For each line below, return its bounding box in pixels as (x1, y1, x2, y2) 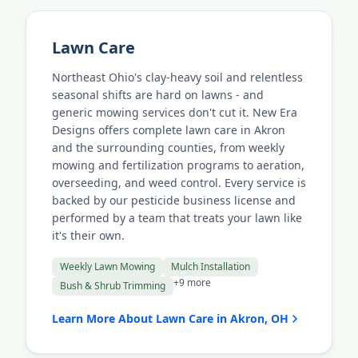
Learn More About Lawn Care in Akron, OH (52, 311, 288, 326)
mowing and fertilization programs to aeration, (52, 157, 304, 173)
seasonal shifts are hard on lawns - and (52, 87, 264, 102)
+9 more (173, 276, 211, 289)
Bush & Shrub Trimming (60, 279, 165, 292)
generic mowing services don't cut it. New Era (52, 105, 297, 120)
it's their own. (52, 228, 125, 243)
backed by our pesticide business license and (52, 193, 296, 208)
